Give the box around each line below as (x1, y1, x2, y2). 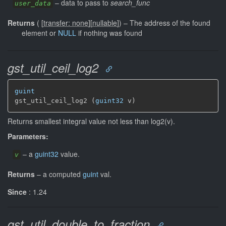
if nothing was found (76, 28, 142, 38)
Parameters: (8, 131, 48, 141)
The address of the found (130, 18, 210, 28)
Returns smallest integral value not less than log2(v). (8, 116, 175, 126)
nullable (92, 18, 117, 28)
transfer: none (43, 18, 88, 28)
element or (22, 28, 58, 38)
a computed (43, 168, 83, 179)
